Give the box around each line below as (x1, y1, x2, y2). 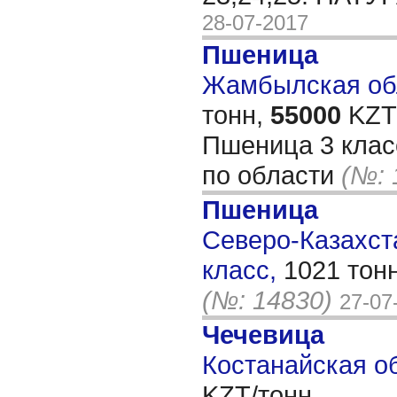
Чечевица (202, 320, 324, 349)
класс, (202, 255, 284, 284)
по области (202, 160, 341, 190)
